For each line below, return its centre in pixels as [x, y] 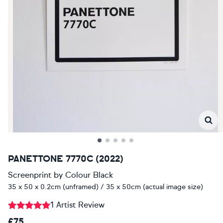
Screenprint [30, 175]
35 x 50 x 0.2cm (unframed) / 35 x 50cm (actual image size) [106, 187]
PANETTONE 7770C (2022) [66, 159]
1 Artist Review [77, 205]
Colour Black [89, 175]
